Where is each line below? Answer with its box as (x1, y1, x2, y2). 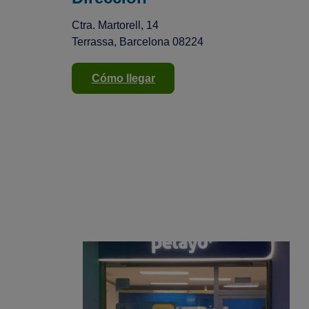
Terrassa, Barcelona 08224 (72, 35, 203, 48)
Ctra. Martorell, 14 (72, 19, 159, 31)
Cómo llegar (91, 72, 155, 85)
